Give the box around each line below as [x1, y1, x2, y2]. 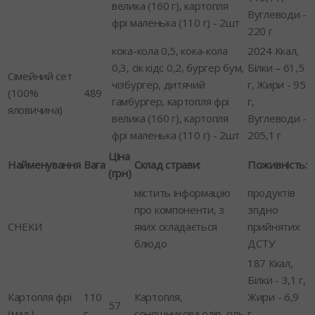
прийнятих [247, 219, 300, 233]
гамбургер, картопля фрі [112, 94, 230, 108]
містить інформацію [134, 185, 231, 200]
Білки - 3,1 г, [247, 272, 306, 287]
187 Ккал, [247, 255, 293, 270]
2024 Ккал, [247, 43, 299, 58]
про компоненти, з [134, 202, 224, 217]
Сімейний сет [8, 68, 72, 83]
